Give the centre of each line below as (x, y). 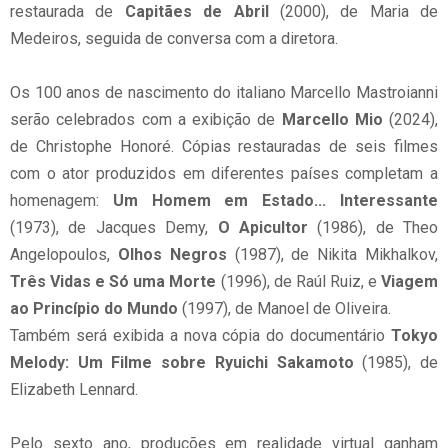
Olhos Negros (172, 254)
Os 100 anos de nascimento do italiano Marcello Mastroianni (224, 92)
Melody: (39, 362)
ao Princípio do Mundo (94, 308)
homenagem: (61, 200)
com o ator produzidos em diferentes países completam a (224, 173)
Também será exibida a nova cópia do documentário (200, 335)
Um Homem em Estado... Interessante (275, 200)
